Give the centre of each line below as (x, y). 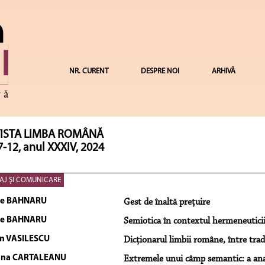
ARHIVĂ (223, 71)
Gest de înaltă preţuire (167, 202)
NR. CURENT (88, 71)
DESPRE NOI (160, 71)
